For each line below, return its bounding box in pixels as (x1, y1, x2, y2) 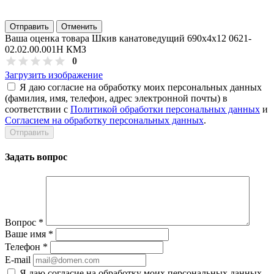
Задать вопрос (5, 152, 67, 163)
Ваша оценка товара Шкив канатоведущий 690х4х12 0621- (5, 32, 251, 43)
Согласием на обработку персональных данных (5, 114, 204, 125)
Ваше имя (5, 228, 48, 239)
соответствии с (5, 103, 70, 114)
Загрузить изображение (5, 69, 103, 80)
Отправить (10, 21, 49, 31)
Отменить (61, 21, 97, 31)
